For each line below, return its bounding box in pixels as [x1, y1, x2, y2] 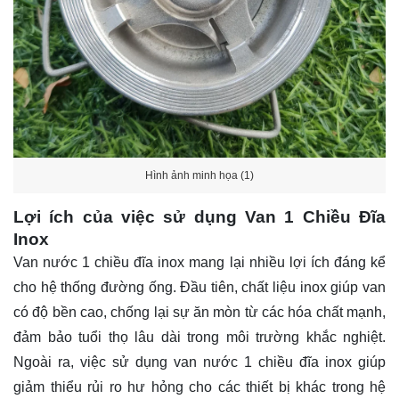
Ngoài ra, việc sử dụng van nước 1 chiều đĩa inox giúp [13, 354, 386, 370]
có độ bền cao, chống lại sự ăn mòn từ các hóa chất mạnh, [13, 305, 386, 321]
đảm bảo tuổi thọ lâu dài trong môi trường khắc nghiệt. [13, 330, 386, 346]
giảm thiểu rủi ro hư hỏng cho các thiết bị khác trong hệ [13, 379, 386, 395]
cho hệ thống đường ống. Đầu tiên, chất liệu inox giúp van [13, 280, 386, 296]
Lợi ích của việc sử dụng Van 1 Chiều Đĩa [13, 208, 386, 227]
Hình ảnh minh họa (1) [145, 168, 254, 182]
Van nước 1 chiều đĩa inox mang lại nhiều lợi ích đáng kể [13, 255, 386, 271]
